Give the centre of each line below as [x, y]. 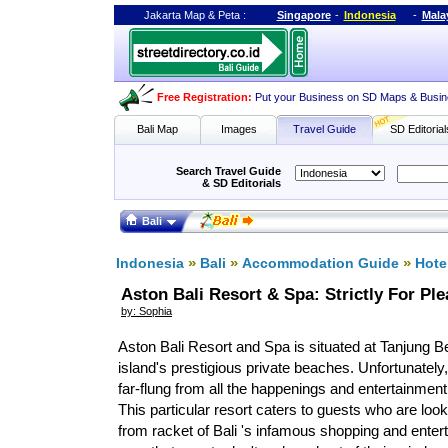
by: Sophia [146, 311]
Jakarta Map [174, 15]
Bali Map [157, 129]
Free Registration [202, 97]
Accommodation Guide [320, 263]
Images [238, 129]
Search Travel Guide [228, 171]
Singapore [303, 15]
